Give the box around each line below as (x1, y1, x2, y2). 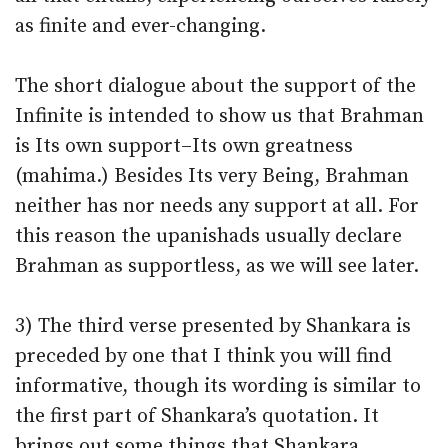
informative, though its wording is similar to (15, 374, 421, 399)
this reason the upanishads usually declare (15, 224, 402, 249)
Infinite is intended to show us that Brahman (15, 104, 424, 129)
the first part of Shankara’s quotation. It (15, 404, 379, 429)
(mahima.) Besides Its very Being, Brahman (15, 164, 409, 189)
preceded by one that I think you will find (15, 344, 392, 369)
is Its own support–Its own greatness (15, 134, 353, 159)
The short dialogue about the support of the (15, 74, 416, 99)
